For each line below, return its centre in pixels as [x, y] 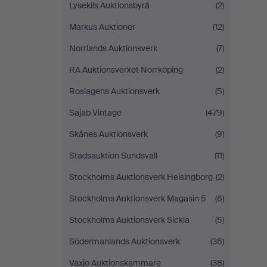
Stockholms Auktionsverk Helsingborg [141, 177]
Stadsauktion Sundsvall [113, 156]
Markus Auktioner [102, 27]
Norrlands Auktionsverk [113, 48]
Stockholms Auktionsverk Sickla [129, 220]
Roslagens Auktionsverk [114, 91]
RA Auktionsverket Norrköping [126, 70]
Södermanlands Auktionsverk [125, 241]
